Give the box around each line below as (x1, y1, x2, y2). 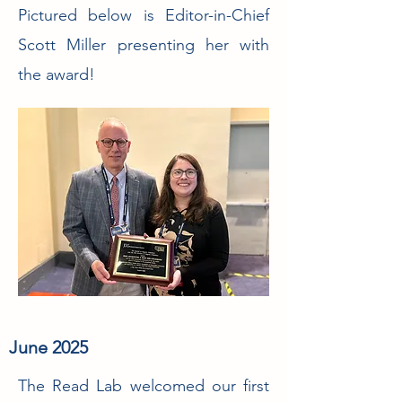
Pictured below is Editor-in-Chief (18, 5, 269, 25)
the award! (18, 65, 95, 84)
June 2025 (9, 336, 88, 358)
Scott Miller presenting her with (18, 35, 269, 55)
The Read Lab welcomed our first (18, 376, 269, 396)
